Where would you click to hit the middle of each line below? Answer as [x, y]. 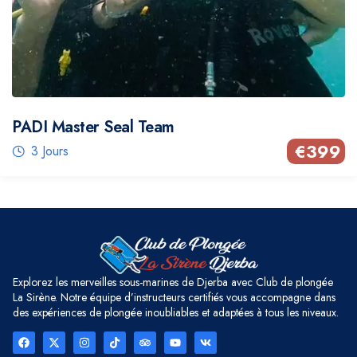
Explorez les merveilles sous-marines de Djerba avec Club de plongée [173, 282]
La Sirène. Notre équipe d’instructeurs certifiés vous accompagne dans [174, 298]
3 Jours [50, 151]
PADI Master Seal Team [93, 127]
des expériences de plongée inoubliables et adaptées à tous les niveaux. [176, 313]
